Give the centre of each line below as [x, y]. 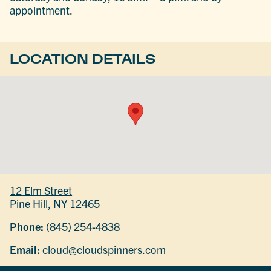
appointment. [41, 10]
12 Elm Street [41, 190]
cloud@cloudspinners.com [103, 249]
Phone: [27, 226]
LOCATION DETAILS [83, 59]
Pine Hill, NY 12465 [55, 203]
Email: [25, 249]
